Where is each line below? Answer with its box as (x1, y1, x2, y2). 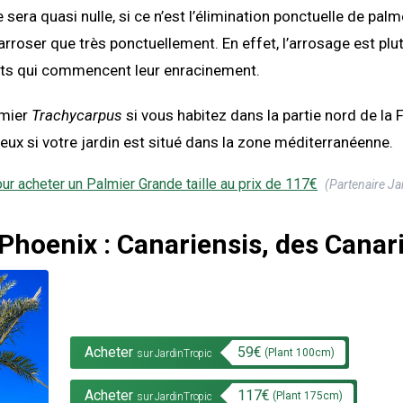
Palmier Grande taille (86, 175, 217, 193)
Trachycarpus (31, 106, 122, 125)
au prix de (217, 175, 285, 193)
